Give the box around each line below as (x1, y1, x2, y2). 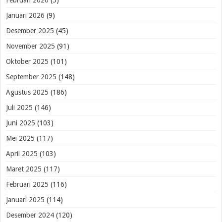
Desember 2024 (6, 211, 55, 220)
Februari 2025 (6, 180, 49, 189)
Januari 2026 (6, 11, 45, 20)
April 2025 (6, 150, 38, 158)
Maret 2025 (6, 165, 42, 173)
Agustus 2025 (6, 88, 49, 97)
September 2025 (6, 73, 57, 81)
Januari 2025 (6, 196, 45, 204)
